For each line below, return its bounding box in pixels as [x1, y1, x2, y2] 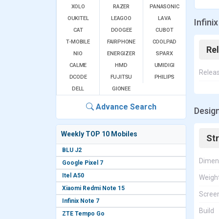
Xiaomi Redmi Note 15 [62, 185, 125, 192]
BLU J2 [62, 147, 82, 153]
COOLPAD [152, 39, 177, 45]
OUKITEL [67, 15, 89, 22]
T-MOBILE [66, 39, 90, 45]
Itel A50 [62, 172, 84, 179]
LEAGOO [111, 15, 131, 22]
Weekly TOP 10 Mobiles [61, 130, 137, 138]
